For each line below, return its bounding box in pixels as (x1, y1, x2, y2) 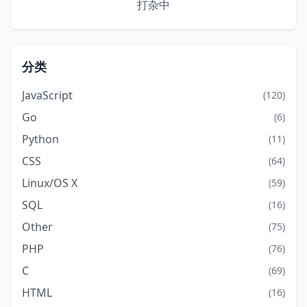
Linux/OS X (22, 175, 77, 191)
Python (22, 132, 59, 147)
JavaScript (22, 88, 73, 103)
